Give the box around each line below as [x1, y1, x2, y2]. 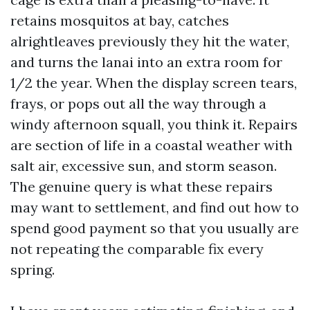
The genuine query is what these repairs [10, 178, 273, 195]
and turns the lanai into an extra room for [10, 53, 282, 71]
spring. [10, 261, 55, 278]
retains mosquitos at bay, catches [10, 12, 229, 29]
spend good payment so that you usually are [10, 219, 299, 237]
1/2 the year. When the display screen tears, [10, 74, 297, 91]
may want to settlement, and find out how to [10, 199, 299, 216]
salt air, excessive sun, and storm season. [10, 157, 277, 174]
